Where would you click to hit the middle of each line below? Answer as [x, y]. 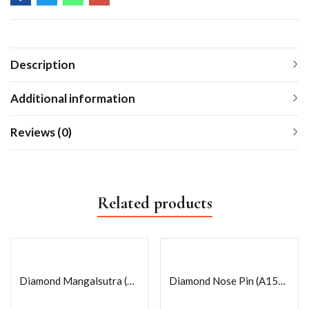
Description [43, 64]
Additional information [73, 98]
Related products [154, 203]
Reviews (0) [41, 132]
